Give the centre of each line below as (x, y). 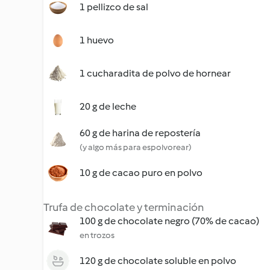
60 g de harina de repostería (140, 133)
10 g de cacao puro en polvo (141, 173)
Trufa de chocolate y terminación (124, 207)
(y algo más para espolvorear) (136, 147)
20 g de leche (108, 106)
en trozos (97, 235)
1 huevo (97, 40)
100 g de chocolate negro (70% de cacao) (169, 221)
